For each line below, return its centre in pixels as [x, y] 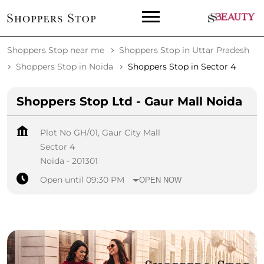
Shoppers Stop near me [56, 50]
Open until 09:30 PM [82, 180]
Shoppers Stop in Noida [65, 67]
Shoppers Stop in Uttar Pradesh [184, 50]
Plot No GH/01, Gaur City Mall [100, 133]
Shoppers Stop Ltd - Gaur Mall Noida [129, 102]
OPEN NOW [161, 180]
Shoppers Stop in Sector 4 [182, 67]
